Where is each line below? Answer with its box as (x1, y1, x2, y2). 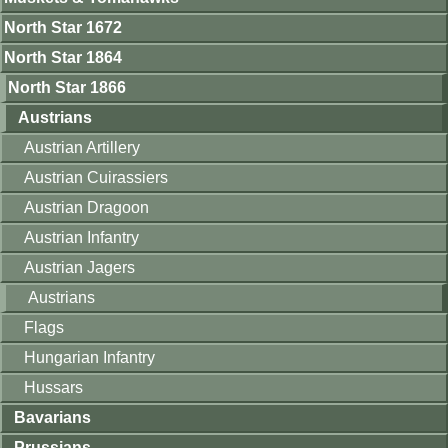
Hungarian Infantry (24, 348, 155, 366)
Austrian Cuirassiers (24, 168, 168, 186)
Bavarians (14, 408, 91, 426)
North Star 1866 (8, 78, 126, 96)
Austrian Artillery (24, 138, 140, 156)
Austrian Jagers (24, 258, 135, 276)
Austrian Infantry (24, 228, 139, 246)
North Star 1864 (4, 48, 122, 66)
